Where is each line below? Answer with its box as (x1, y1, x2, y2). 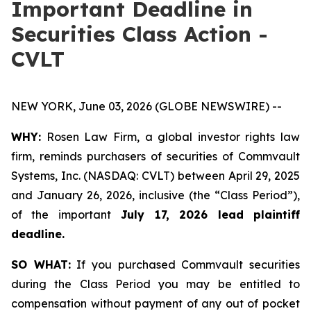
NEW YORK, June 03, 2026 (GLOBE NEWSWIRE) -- (11, 99, 282, 113)
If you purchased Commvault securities (70, 258, 301, 271)
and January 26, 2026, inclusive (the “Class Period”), (11, 188, 300, 202)
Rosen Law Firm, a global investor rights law (41, 130, 300, 144)
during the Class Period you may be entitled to (11, 277, 300, 291)
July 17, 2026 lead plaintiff (110, 208, 301, 221)
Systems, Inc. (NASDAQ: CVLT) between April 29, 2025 (11, 169, 300, 183)
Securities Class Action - (11, 21, 268, 47)
